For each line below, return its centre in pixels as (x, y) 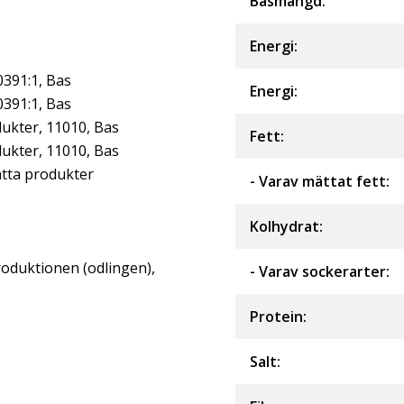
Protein (276, 316)
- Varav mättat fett (318, 181)
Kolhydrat (285, 226)
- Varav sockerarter (318, 271)
